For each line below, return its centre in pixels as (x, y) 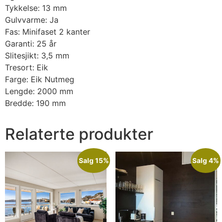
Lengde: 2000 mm (39, 91)
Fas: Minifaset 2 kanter (48, 32)
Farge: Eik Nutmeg (40, 80)
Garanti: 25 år (31, 44)
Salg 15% (94, 161)
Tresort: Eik (27, 68)
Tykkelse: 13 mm (36, 8)
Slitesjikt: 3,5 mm (37, 56)
